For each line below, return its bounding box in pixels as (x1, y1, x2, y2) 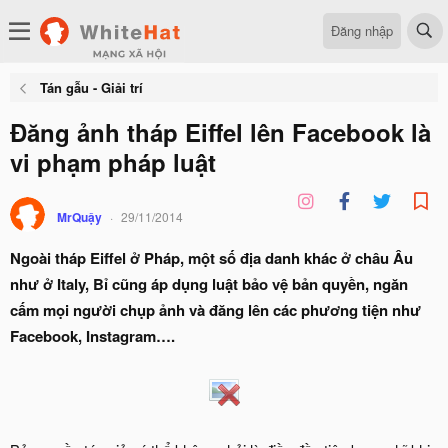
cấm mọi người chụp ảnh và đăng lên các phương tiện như (10, 299, 421, 321)
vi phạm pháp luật (10, 145, 216, 179)
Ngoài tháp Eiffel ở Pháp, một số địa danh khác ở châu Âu (10, 247, 413, 269)
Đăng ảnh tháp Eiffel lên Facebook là (10, 115, 431, 149)
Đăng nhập (331, 20, 393, 40)
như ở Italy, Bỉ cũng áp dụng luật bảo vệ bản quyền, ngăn (10, 273, 408, 295)
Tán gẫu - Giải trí (39, 78, 143, 97)
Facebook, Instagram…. (10, 325, 175, 347)
